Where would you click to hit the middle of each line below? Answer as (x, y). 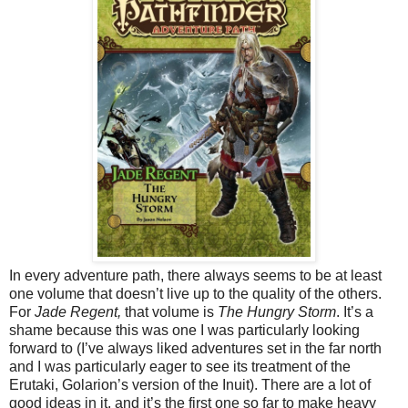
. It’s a (355, 311)
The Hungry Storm (277, 311)
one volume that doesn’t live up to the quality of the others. (195, 293)
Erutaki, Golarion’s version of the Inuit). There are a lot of (190, 384)
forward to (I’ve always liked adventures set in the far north (195, 348)
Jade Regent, (78, 311)
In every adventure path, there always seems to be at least (195, 275)
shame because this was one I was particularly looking (184, 330)
